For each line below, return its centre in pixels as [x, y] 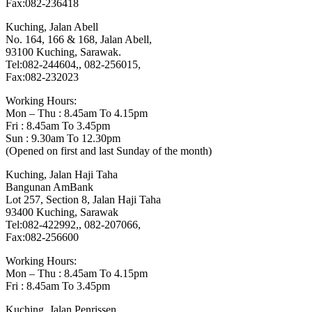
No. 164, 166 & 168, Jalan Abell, [79, 40]
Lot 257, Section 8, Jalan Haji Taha [83, 200]
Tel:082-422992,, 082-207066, [73, 225]
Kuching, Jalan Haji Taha [69, 175]
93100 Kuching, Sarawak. [63, 52]
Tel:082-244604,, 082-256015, [73, 65]
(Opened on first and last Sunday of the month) [109, 151]
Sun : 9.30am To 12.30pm [63, 139]
